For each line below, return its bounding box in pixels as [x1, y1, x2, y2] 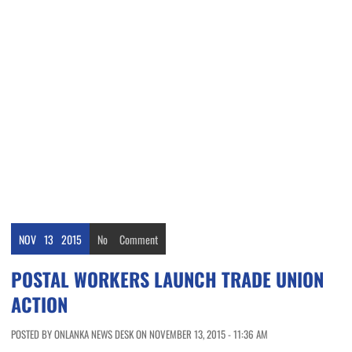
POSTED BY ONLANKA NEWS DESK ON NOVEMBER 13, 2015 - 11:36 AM [11, 326, 268, 343]
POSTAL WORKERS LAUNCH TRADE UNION [11, 265, 324, 294]
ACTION [11, 290, 68, 319]
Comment [119, 231, 158, 248]
